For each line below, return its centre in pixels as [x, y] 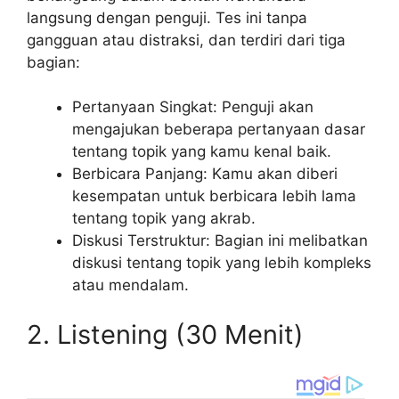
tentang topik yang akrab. [164, 219]
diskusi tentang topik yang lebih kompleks [222, 263]
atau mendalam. [130, 285]
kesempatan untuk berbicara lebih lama [214, 196]
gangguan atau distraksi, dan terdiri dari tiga [186, 40]
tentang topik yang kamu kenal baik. [202, 152]
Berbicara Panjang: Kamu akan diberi [205, 174]
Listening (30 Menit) [180, 334]
